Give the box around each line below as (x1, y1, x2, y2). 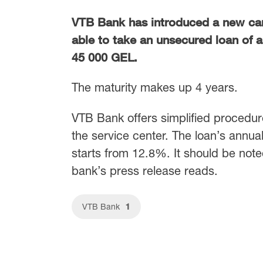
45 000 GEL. (72, 49, 137, 64)
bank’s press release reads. (72, 164, 221, 178)
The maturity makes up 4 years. (72, 80, 238, 94)
